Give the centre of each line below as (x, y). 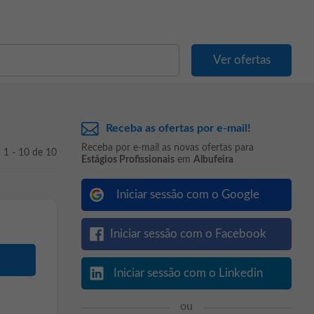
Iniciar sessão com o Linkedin (188, 273)
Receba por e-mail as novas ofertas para (168, 148)
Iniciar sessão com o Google (188, 194)
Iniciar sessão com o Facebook (188, 234)
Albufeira (213, 160)
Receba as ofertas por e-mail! (178, 128)
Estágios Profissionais (128, 160)
